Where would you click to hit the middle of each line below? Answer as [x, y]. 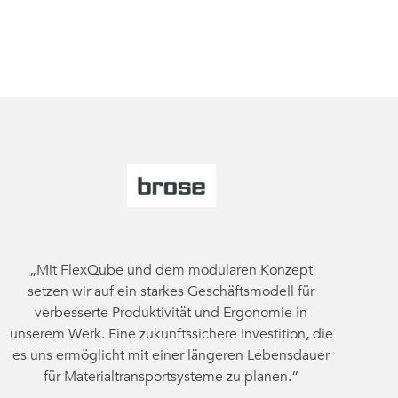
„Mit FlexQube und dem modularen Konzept [171, 270]
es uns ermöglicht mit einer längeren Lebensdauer [171, 355]
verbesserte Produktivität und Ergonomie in [171, 313]
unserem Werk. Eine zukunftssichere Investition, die [171, 334]
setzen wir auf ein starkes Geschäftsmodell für [171, 291]
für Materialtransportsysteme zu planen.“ [171, 377]
